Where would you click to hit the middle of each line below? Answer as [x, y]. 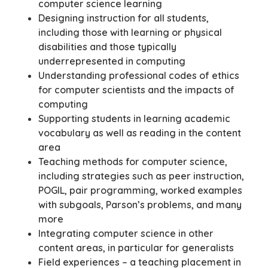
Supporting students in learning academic [134, 118]
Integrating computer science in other [126, 233]
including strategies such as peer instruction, [141, 176]
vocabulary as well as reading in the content [140, 133]
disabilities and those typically [107, 46]
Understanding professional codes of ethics [139, 75]
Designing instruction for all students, [124, 18]
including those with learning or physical [130, 32]
